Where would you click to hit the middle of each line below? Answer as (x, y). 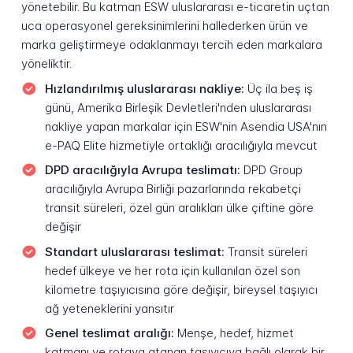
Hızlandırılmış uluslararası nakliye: (144, 88)
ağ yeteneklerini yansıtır (109, 308)
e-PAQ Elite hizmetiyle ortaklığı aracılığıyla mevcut (181, 145)
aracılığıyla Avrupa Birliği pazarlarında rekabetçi (173, 189)
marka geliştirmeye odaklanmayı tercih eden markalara (171, 45)
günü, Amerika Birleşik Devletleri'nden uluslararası (178, 107)
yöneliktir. (46, 64)
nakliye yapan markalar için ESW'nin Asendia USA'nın (186, 126)
